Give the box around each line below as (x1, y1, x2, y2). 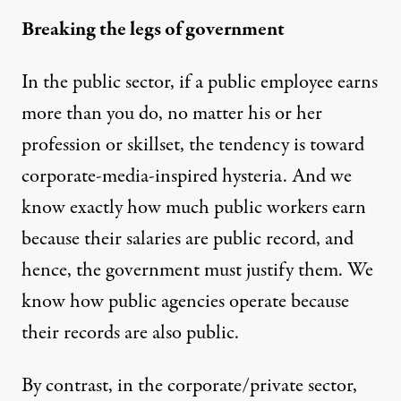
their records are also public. (21, 318, 239, 347)
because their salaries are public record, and (21, 224, 354, 253)
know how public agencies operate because (21, 286, 349, 316)
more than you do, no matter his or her (21, 98, 322, 128)
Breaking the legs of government (21, 14, 285, 44)
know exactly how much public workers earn (21, 192, 366, 222)
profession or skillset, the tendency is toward (21, 130, 364, 159)
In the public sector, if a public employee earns (21, 67, 378, 97)
